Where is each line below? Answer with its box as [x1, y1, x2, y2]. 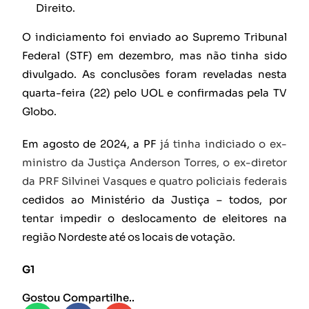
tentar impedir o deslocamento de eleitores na [22, 212, 287, 226]
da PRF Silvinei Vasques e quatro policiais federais [22, 175, 287, 188]
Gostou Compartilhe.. [22, 291, 135, 305]
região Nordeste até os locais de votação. [22, 230, 236, 244]
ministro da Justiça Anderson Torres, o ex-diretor [22, 156, 287, 170]
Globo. [22, 105, 57, 119]
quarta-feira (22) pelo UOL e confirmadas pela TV [22, 86, 287, 100]
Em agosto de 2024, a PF [22, 137, 160, 151]
